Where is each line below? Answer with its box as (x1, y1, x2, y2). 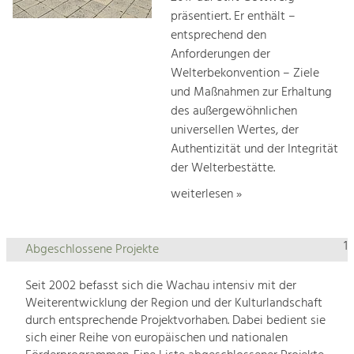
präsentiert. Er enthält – (171, 6, 296, 27)
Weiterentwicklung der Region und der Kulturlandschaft (25, 293, 322, 314)
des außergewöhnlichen (171, 100, 297, 122)
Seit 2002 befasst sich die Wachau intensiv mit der (25, 276, 296, 297)
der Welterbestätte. (171, 157, 275, 179)
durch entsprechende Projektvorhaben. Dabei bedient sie (25, 311, 326, 332)
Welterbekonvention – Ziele (171, 62, 319, 84)
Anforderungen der (171, 43, 270, 65)
